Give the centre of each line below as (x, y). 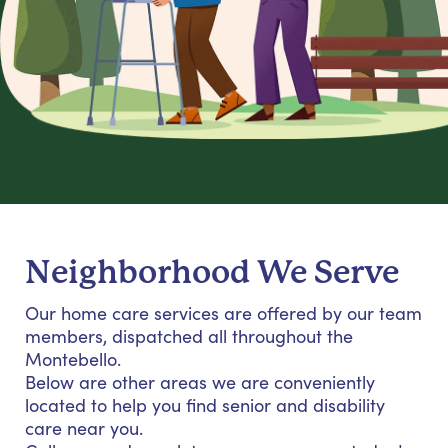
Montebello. (73, 358)
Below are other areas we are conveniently (200, 381)
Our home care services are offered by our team (223, 312)
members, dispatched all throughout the (189, 335)
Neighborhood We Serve (212, 272)
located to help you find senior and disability (205, 404)
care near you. (84, 427)
